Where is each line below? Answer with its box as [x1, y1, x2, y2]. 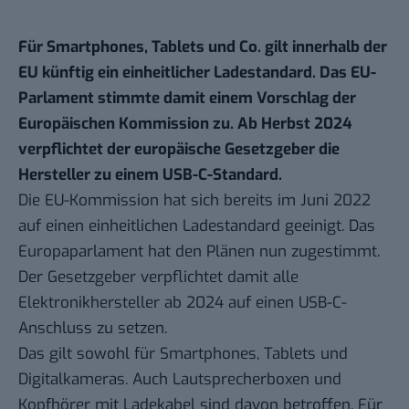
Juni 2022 [300, 190, 371, 212]
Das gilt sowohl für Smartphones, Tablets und [18, 343, 348, 365]
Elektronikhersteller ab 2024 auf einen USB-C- [18, 292, 347, 314]
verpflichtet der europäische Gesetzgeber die [18, 139, 340, 161]
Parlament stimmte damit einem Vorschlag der [18, 88, 356, 110]
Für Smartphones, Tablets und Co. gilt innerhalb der [18, 37, 387, 58]
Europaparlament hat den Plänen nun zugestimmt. [18, 241, 380, 263]
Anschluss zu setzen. [18, 318, 167, 340]
